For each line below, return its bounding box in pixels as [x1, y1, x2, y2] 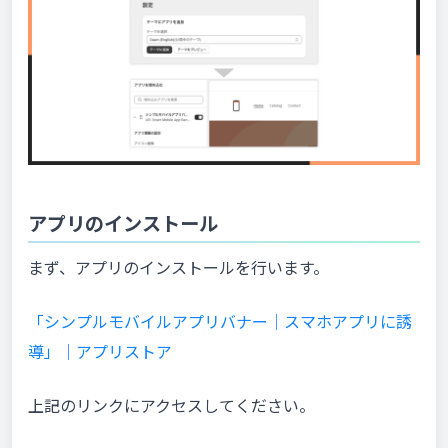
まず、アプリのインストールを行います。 [28, 255, 329, 280]
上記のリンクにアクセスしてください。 [28, 393, 315, 418]
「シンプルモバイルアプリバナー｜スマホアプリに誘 [28, 309, 412, 334]
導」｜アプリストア [28, 339, 172, 364]
